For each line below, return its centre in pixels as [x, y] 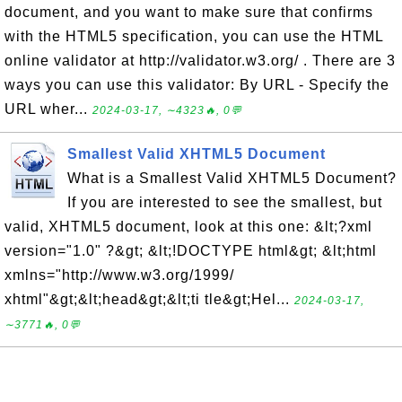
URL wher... [48, 109]
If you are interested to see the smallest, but [225, 202]
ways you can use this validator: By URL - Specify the [197, 85]
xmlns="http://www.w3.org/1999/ [119, 275]
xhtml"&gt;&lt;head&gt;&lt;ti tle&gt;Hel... [147, 299]
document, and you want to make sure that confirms [189, 12]
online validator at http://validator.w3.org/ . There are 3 [200, 61]
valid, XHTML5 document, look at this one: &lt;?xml [188, 227]
